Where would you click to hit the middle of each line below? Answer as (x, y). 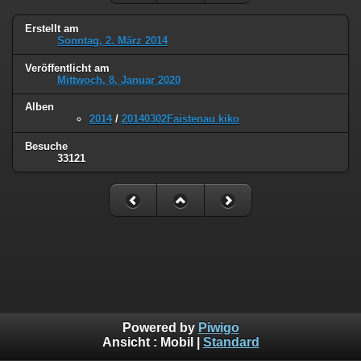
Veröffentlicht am (67, 68)
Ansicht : (131, 342)
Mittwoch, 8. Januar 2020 (119, 80)
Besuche (46, 147)
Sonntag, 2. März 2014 (112, 40)
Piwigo (218, 328)
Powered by (160, 328)
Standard (231, 342)
